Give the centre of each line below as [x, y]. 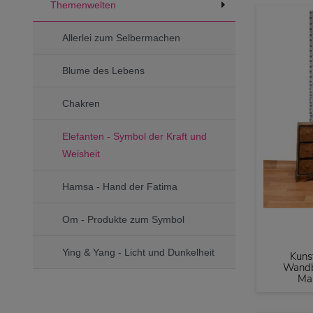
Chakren [81, 103]
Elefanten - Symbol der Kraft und [134, 136]
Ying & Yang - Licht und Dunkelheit [138, 252]
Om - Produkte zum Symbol [123, 219]
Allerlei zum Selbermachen [121, 37]
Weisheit [81, 153]
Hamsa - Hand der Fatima [120, 186]
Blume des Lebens [103, 70]
